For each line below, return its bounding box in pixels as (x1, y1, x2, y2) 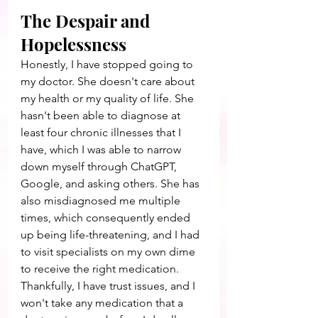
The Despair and (21, 9, 154, 32)
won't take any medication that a (21, 296, 186, 309)
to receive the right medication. (21, 262, 182, 275)
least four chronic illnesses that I (21, 126, 184, 139)
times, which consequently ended (21, 211, 193, 224)
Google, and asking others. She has (21, 177, 202, 190)
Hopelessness (21, 33, 126, 55)
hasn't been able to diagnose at (21, 109, 183, 122)
